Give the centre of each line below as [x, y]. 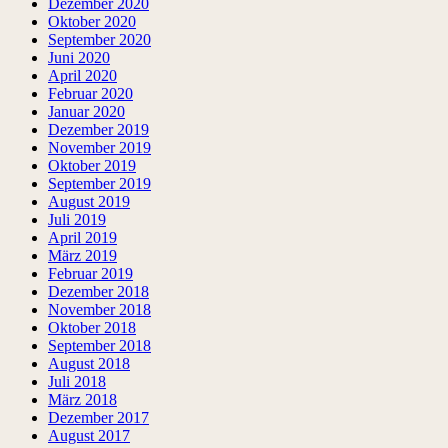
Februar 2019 [90, 274]
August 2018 [89, 364]
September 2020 [99, 40]
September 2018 [99, 346]
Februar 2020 [90, 94]
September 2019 [99, 184]
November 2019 [99, 148]
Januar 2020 [86, 112]
